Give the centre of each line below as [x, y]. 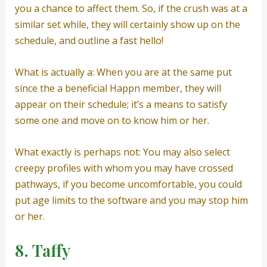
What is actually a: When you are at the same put [123, 72]
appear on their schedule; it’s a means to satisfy [121, 104]
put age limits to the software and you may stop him [131, 200]
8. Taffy [42, 250]
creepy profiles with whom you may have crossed [124, 168]
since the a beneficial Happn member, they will [118, 88]
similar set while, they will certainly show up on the [127, 25]
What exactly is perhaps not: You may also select [122, 152]
